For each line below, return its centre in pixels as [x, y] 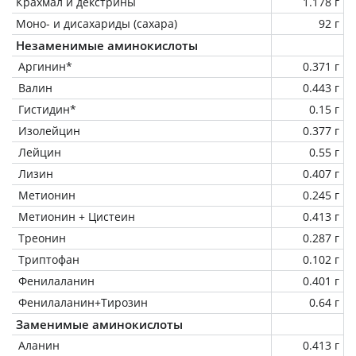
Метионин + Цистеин [77, 216]
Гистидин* [47, 109]
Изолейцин [49, 130]
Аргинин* [45, 66]
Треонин [42, 238]
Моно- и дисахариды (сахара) [97, 23]
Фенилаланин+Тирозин [83, 302]
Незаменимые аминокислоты [107, 45]
